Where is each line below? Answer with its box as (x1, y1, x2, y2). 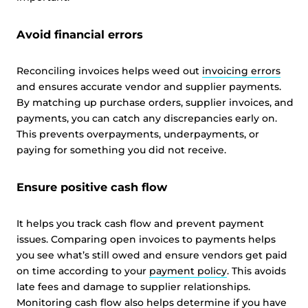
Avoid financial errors (16, 27, 143, 41)
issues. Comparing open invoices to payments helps (16, 233, 276, 245)
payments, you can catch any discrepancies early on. (16, 112, 277, 124)
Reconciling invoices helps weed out (16, 65, 202, 77)
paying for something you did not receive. (16, 144, 226, 156)
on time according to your (16, 265, 149, 277)
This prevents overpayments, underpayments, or (16, 128, 259, 140)
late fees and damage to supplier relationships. (16, 280, 250, 293)
